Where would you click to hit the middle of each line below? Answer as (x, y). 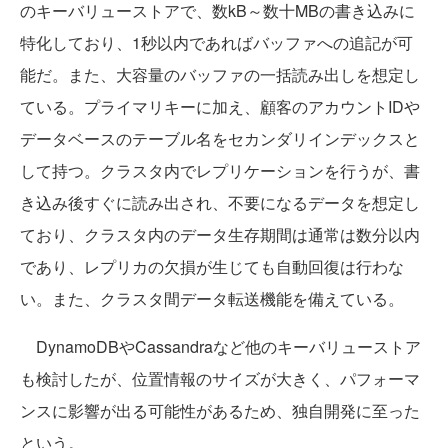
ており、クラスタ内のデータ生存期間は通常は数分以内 (220, 235)
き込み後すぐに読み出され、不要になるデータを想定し (220, 203)
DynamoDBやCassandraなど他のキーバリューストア (220, 347)
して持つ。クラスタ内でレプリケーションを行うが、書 (220, 171)
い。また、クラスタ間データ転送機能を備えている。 (212, 299)
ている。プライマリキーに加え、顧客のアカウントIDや (220, 107)
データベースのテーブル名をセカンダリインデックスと (220, 139)
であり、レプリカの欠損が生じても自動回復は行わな (212, 267)
